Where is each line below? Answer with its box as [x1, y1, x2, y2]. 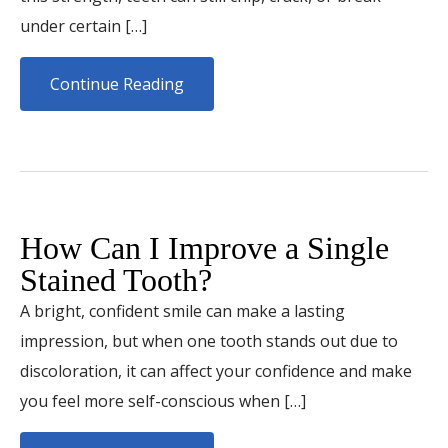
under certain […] [20, 15, 147, 37]
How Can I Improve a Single [20, 230, 389, 266]
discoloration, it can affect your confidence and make [20, 360, 412, 382]
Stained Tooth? [20, 262, 212, 298]
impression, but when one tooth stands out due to [20, 330, 398, 352]
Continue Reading [50, 73, 184, 95]
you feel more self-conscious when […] [20, 390, 306, 412]
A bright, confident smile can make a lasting [20, 300, 345, 322]
